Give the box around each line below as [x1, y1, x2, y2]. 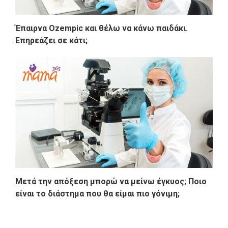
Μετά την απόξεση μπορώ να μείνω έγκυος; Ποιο [15, 176, 207, 186]
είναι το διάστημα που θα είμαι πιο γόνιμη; [15, 188, 180, 198]
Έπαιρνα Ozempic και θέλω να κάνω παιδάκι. [15, 23, 188, 33]
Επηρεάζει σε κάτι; [15, 35, 88, 45]
